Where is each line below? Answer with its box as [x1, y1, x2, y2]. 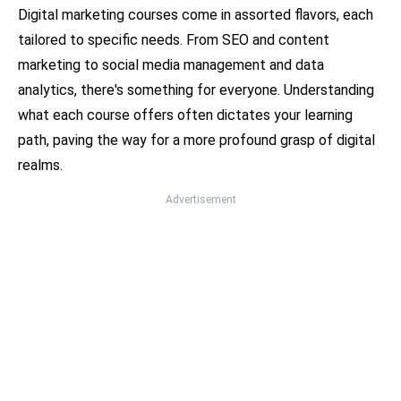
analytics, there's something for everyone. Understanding [18, 81, 374, 99]
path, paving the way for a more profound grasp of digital [18, 132, 375, 149]
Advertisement [165, 193, 236, 207]
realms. [18, 157, 63, 175]
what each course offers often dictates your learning [18, 107, 353, 124]
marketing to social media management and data [18, 56, 324, 74]
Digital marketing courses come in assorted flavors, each [18, 6, 373, 24]
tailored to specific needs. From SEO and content [18, 31, 329, 49]
